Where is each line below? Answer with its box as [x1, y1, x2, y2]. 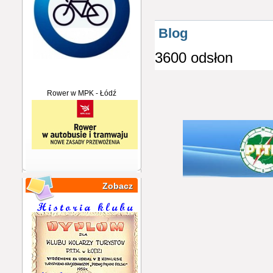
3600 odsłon [155, 49, 233, 66]
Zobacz [102, 181, 133, 191]
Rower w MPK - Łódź [47, 89, 116, 98]
